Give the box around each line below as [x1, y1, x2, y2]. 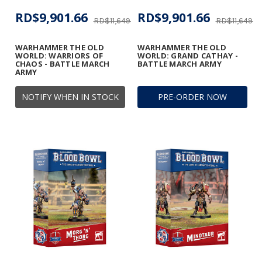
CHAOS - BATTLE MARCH [15, 58, 110, 69]
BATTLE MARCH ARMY [137, 58, 222, 69]
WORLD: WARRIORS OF [15, 50, 103, 61]
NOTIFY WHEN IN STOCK [21, 91, 119, 102]
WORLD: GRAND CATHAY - [137, 50, 238, 61]
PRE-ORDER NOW [157, 91, 227, 102]
